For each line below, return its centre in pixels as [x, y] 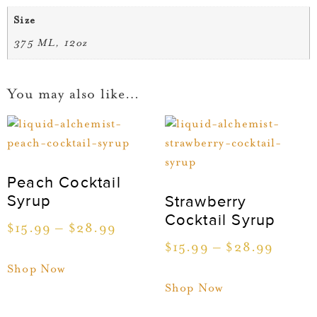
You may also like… [74, 94]
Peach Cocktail [64, 183]
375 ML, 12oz [51, 44]
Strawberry [206, 202]
